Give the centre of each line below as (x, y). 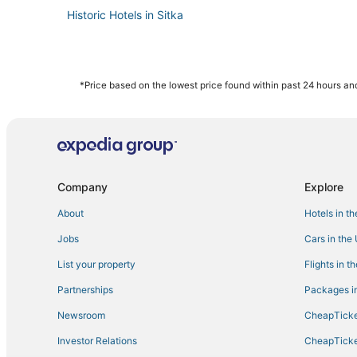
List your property (96, 265)
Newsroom (81, 316)
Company (82, 187)
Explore (324, 187)
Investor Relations (97, 341)
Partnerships (85, 290)
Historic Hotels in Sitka (125, 14)
